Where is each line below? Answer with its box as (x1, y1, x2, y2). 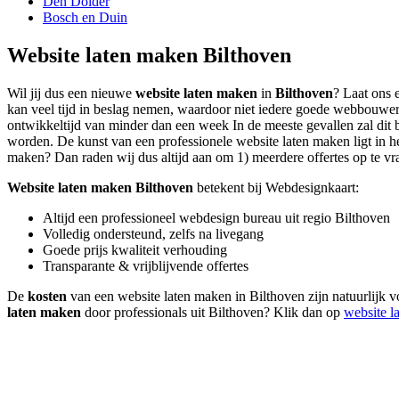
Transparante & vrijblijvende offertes (43, 258, 248, 274)
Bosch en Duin (43, 10, 127, 26)
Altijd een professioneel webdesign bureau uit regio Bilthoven (43, 210, 390, 226)
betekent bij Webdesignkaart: (193, 180, 359, 196)
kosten (28, 289, 67, 305)
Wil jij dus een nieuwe (7, 85, 135, 102)
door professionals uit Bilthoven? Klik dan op (81, 305, 344, 321)
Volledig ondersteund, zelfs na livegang (43, 226, 264, 242)
